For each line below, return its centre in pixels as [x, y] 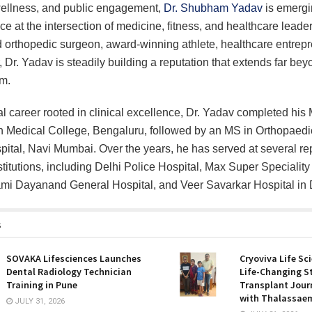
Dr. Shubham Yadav [213, 8]
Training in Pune [42, 284]
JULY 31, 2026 [39, 301]
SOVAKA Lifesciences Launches [74, 258]
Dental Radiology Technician [69, 271]
